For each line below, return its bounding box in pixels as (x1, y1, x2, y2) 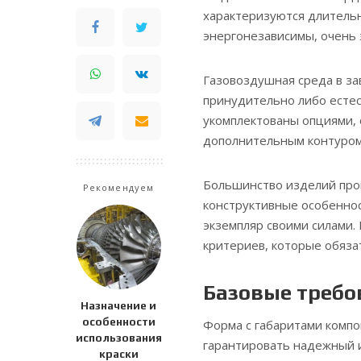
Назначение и (81, 299, 156, 313)
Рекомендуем (82, 181, 155, 194)
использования (75, 331, 162, 345)
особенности (81, 315, 156, 329)
